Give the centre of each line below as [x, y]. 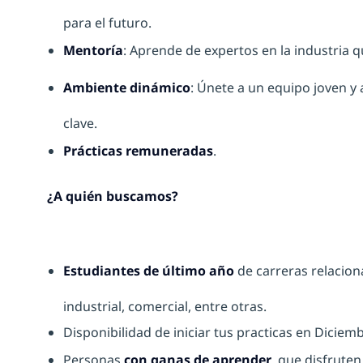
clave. [80, 124]
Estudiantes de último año [149, 271]
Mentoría [93, 51]
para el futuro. [107, 23]
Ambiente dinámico [127, 88]
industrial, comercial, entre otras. [165, 307]
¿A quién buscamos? [113, 196]
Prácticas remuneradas [138, 151]
